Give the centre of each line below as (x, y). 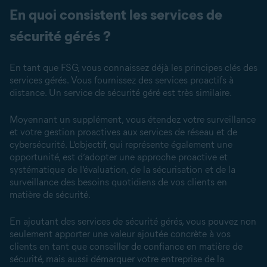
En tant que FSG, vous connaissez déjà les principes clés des (133, 68)
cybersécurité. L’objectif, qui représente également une (121, 145)
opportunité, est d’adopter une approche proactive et (119, 157)
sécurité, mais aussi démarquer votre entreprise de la (117, 259)
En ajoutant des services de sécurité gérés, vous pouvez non (133, 221)
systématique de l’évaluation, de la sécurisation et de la (122, 170)
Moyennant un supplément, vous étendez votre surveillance (133, 119)
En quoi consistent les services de (116, 15)
